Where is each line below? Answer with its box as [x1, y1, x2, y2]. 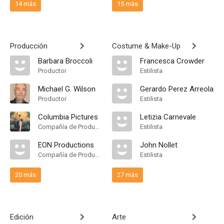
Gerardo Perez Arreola [140, 84, 213, 93]
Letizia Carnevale [140, 112, 196, 121]
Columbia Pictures [38, 112, 98, 121]
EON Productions [38, 140, 94, 149]
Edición [10, 212, 33, 221]
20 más [15, 171, 36, 178]
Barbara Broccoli [38, 56, 92, 65]
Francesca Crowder [140, 56, 204, 65]
